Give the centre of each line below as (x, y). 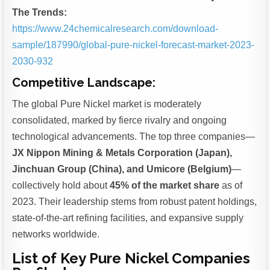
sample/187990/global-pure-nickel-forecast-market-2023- (133, 45)
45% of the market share (165, 186)
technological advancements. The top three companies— (134, 137)
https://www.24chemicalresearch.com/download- (115, 29)
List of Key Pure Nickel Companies (131, 258)
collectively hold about (61, 186)
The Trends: (40, 13)
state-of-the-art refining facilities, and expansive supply (128, 218)
